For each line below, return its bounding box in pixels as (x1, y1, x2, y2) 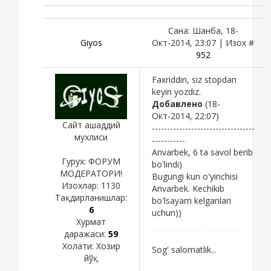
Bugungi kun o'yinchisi (152, 170, 238, 182)
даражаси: (64, 228, 108, 240)
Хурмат (76, 216, 106, 228)
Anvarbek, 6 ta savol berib (152, 146, 253, 158)
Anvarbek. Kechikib (152, 182, 224, 194)
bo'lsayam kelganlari (152, 194, 231, 206)
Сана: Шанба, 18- (168, 24, 238, 36)
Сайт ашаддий (62, 119, 120, 131)
